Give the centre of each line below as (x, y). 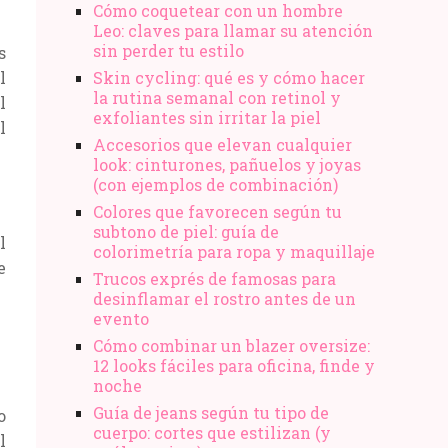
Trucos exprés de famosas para (214, 278)
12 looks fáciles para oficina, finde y (234, 365)
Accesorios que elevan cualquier (222, 144)
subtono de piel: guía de (186, 231)
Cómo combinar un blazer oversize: (231, 345)
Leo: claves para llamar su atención (233, 30)
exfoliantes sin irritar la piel (207, 117)
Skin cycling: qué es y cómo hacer (229, 77)
